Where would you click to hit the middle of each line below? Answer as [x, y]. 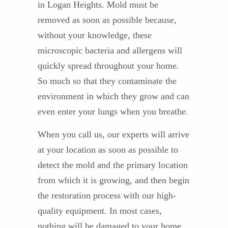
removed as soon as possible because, [107, 20]
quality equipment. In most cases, [100, 211]
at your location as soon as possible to [108, 150]
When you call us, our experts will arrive [113, 134]
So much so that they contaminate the [107, 81]
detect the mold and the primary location [113, 165]
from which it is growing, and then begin [113, 180]
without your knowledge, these [95, 35]
